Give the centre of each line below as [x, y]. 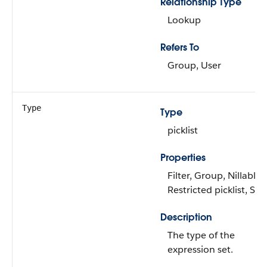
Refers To [180, 47]
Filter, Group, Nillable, [215, 176]
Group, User [194, 65]
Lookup [184, 20]
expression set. [200, 249]
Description [186, 217]
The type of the [201, 235]
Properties [183, 158]
